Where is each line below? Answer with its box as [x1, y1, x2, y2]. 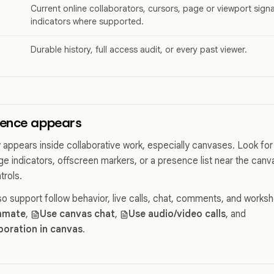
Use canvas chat [39, 208, 115, 220]
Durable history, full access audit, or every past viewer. [31, 44, 247, 56]
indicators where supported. [31, 16, 144, 28]
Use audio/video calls [128, 208, 226, 220]
